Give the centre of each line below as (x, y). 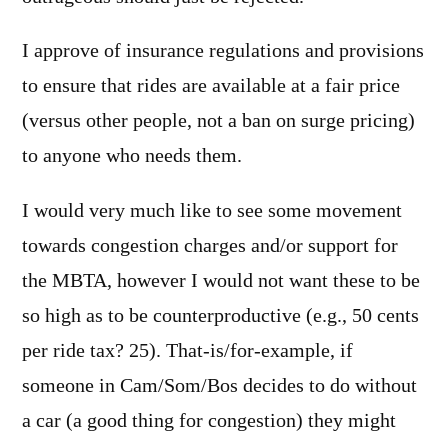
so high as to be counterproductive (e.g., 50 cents (220, 315)
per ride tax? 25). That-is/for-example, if (187, 350)
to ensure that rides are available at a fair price (211, 86)
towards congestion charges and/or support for (210, 245)
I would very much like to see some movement (212, 210)
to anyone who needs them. (132, 156)
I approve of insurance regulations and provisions (223, 51)
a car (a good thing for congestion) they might (209, 420)
